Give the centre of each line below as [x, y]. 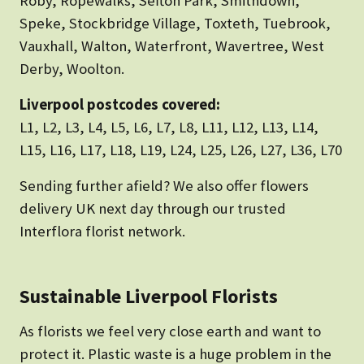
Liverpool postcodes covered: [120, 105]
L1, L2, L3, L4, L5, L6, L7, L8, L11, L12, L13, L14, [169, 128]
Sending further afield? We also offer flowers [164, 186]
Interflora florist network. [102, 232]
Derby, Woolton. [72, 69]
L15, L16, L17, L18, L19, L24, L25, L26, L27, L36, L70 [181, 150]
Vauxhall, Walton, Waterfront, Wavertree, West [172, 46]
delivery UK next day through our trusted [153, 209]
